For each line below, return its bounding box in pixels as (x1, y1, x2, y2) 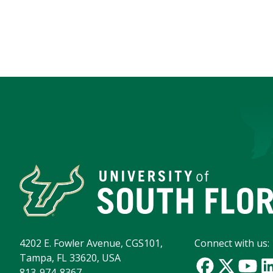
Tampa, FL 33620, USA (19, 251, 121, 265)
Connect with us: (194, 236, 270, 250)
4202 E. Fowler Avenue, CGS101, (19, 236, 163, 250)
